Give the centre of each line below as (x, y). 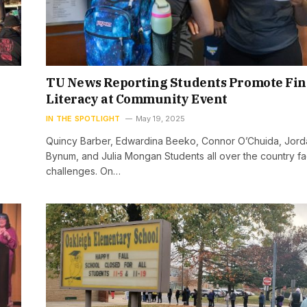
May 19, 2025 (160, 119)
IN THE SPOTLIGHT (83, 119)
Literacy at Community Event (137, 99)
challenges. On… (83, 171)
